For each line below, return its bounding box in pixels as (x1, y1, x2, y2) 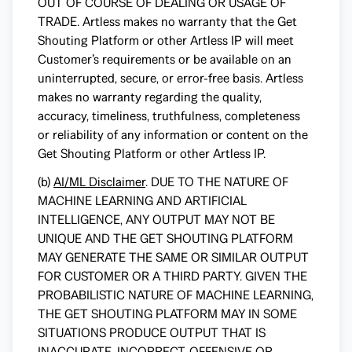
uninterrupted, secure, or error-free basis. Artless (38, 70, 303, 86)
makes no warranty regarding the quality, (38, 89, 262, 105)
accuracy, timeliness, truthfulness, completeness (38, 108, 300, 124)
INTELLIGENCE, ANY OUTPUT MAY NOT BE (38, 211, 275, 228)
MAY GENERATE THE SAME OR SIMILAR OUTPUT (38, 249, 309, 266)
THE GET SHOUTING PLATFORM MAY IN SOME (38, 306, 297, 322)
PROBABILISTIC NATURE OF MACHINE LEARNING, (38, 287, 313, 303)
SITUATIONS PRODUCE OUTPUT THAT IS (38, 324, 266, 341)
